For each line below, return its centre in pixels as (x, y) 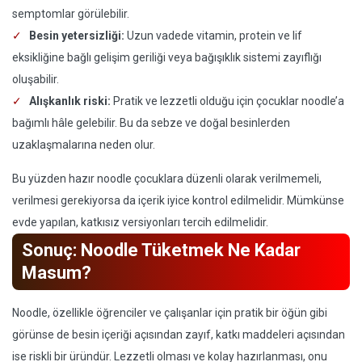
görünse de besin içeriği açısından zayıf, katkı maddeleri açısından (179, 335)
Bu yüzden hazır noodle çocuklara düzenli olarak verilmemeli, (167, 179)
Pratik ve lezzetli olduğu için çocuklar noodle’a (227, 101)
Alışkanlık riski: (70, 101)
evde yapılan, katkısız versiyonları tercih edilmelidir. (140, 222)
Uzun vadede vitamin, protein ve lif (213, 36)
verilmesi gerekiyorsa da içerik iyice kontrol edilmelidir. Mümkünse (178, 200)
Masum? (57, 273)
